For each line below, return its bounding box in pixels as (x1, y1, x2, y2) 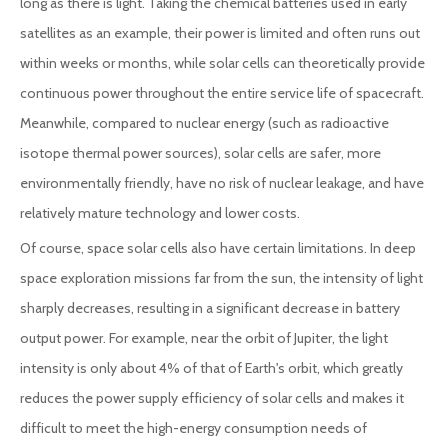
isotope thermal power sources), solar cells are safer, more (20, 144, 381, 162)
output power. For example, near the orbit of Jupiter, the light (20, 329, 388, 347)
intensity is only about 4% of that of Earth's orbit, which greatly (20, 359, 403, 377)
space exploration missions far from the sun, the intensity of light (20, 269, 423, 287)
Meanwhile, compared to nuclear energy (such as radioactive (20, 114, 389, 132)
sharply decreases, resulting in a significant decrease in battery (20, 299, 400, 317)
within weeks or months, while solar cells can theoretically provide (20, 54, 425, 72)
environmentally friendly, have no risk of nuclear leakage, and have (20, 174, 424, 192)
